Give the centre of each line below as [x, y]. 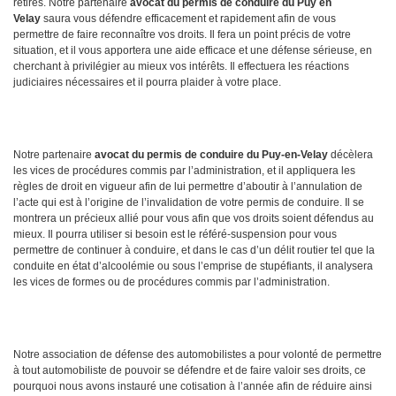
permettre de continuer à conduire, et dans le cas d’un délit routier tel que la [194, 251]
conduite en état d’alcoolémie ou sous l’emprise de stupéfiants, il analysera [193, 267]
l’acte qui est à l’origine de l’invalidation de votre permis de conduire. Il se [189, 203]
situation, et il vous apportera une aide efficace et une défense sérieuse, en [193, 51]
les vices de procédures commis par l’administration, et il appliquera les [184, 171]
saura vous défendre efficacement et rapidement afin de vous [188, 19]
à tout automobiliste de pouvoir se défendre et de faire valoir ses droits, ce [190, 371]
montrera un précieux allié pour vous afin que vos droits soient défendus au [194, 219]
